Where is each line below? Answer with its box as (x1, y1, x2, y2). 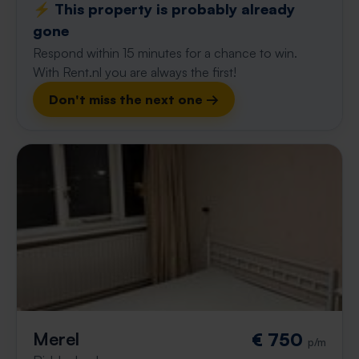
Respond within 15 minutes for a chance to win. (33, 45, 297, 61)
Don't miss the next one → (49, 91, 219, 107)
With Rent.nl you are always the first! (33, 64, 236, 80)
